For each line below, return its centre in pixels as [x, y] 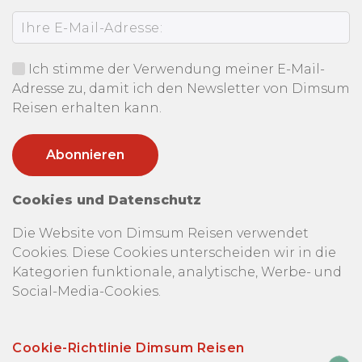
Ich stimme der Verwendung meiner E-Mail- [177, 69]
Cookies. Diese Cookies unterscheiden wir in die [174, 253]
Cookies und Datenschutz [107, 200]
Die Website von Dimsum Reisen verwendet [160, 233]
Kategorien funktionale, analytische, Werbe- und [177, 272]
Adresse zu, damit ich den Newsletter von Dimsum [181, 88]
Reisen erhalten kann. [87, 108]
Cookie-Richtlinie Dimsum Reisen [128, 348]
